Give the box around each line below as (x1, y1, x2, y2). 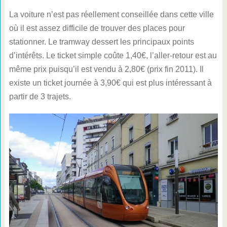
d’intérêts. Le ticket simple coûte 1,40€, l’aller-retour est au (9, 51, 217, 60)
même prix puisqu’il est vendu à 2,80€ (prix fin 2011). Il (9, 65, 204, 74)
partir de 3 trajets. (9, 92, 71, 101)
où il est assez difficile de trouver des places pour (9, 24, 185, 33)
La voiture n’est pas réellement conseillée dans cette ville (9, 10, 214, 19)
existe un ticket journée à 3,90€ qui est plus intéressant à (9, 79, 212, 88)
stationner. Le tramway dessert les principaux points (9, 37, 194, 47)
